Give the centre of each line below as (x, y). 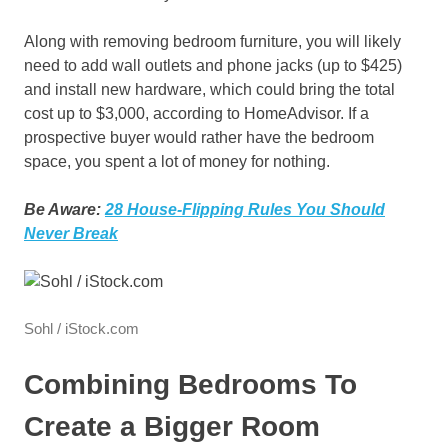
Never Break (71, 234)
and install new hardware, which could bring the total (209, 90)
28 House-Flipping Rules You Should (245, 210)
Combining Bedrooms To (190, 385)
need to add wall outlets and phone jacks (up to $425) (213, 66)
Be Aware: (64, 210)
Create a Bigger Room (172, 427)
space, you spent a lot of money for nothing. (177, 162)
